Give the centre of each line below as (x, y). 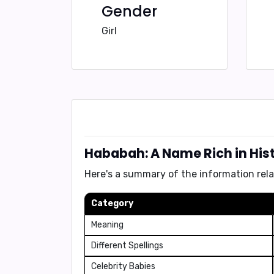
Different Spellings (127, 246)
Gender (129, 11)
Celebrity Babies (123, 266)
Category (112, 203)
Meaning (107, 225)
